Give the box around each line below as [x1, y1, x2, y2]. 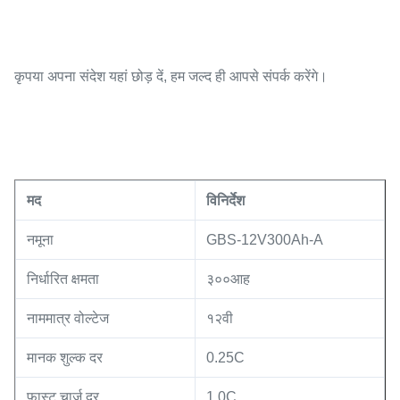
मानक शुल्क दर [27, 350, 103, 366]
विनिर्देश [206, 193, 245, 209]
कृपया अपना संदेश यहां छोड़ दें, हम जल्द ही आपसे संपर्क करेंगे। [14, 69, 328, 85]
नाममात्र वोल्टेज [27, 311, 109, 327]
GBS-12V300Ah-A [206, 232, 323, 248]
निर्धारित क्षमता [27, 271, 99, 287]
